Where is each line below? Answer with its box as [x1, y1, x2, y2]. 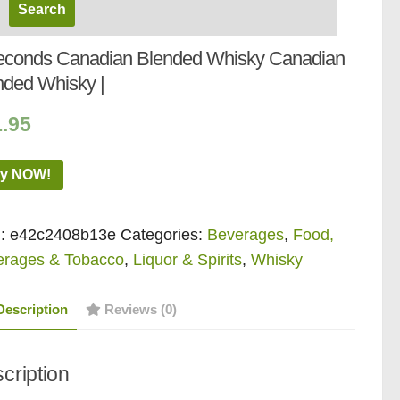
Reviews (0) [104, 301, 178, 317]
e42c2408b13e [10, 225, 117, 244]
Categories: [121, 225, 208, 244]
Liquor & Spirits [133, 250, 243, 269]
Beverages [207, 225, 285, 244]
